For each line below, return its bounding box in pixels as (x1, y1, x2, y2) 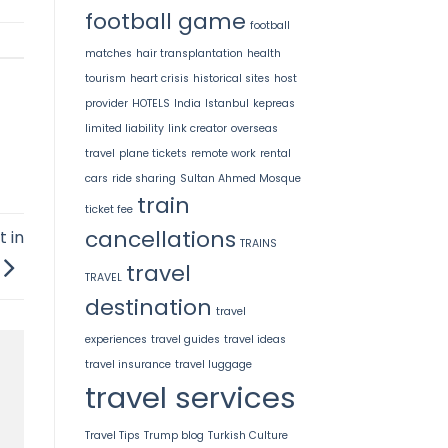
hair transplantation (135, 45, 243, 61)
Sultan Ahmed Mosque (179, 170, 301, 186)
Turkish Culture (207, 427, 288, 443)
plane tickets (118, 145, 187, 161)
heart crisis (129, 70, 189, 86)
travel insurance (84, 356, 171, 372)
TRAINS (239, 235, 277, 251)
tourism (84, 70, 126, 86)
